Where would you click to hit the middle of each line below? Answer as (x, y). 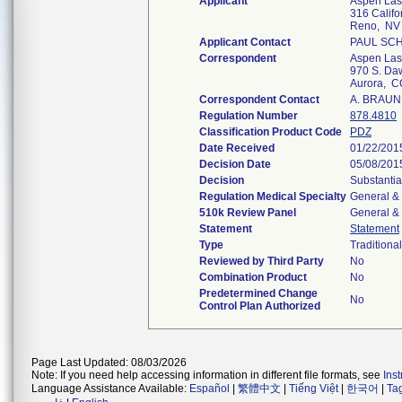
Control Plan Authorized (260, 306)
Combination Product (253, 277)
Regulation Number (249, 116)
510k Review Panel (248, 213)
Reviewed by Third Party (262, 261)
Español (210, 389)
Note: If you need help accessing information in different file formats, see (207, 375)
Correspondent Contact (259, 100)
